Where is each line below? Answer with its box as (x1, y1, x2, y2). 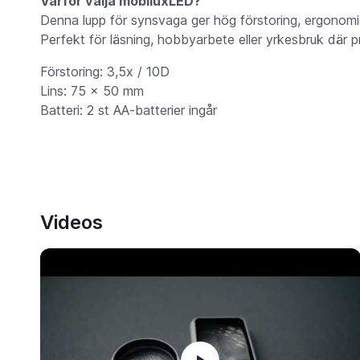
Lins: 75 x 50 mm (39, 83, 144, 100)
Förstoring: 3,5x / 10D (39, 63, 170, 80)
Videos (39, 211, 103, 235)
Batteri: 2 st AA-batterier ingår (39, 102, 217, 119)
